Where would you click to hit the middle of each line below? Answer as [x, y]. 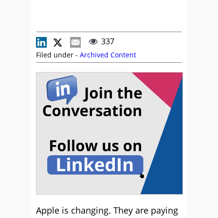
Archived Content [108, 55]
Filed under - [58, 55]
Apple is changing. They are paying [107, 210]
